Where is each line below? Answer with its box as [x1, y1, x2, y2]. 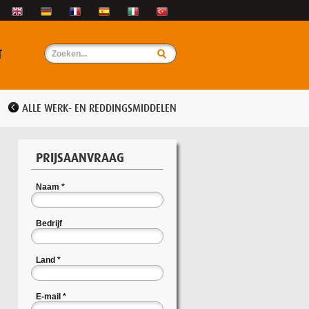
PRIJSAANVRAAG [36, 151, 125, 166]
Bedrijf [36, 219, 63, 229]
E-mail [36, 292, 61, 302]
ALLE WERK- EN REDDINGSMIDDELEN [22, 102, 177, 114]
